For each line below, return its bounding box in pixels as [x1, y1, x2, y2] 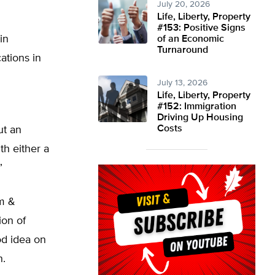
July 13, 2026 [157, 79, 207, 87]
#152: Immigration [157, 102, 236, 112]
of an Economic [157, 34, 224, 44]
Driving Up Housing [157, 113, 243, 123]
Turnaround [157, 45, 208, 55]
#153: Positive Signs [157, 23, 246, 33]
